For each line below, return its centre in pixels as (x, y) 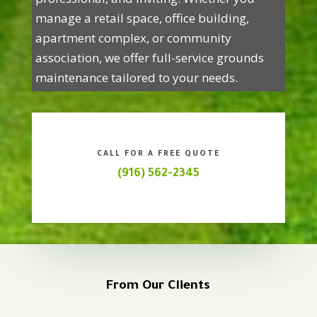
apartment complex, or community (133, 38)
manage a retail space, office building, (142, 18)
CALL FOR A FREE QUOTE (158, 154)
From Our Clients (158, 287)
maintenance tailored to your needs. (136, 77)
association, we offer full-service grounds (149, 58)
